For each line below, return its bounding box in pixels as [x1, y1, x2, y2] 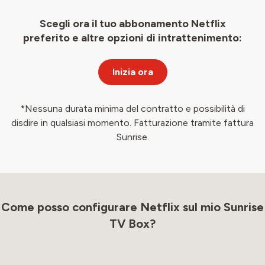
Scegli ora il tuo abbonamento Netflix [39, 17, 226, 30]
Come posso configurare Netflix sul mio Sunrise [1, 200, 264, 214]
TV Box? [109, 216, 156, 231]
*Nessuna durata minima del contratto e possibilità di [20, 103, 245, 114]
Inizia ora [112, 66, 153, 77]
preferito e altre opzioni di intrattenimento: [23, 31, 242, 44]
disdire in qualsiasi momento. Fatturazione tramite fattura [11, 117, 254, 128]
